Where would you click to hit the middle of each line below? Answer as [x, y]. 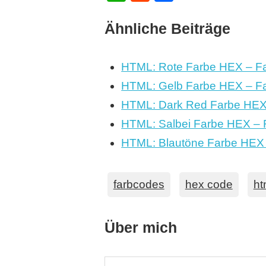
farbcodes [139, 185]
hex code [209, 185]
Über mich [140, 228]
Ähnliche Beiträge [167, 28]
